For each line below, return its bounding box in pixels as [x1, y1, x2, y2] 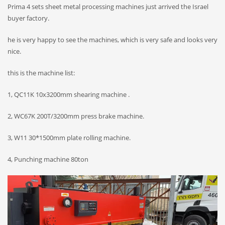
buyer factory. [8, 14, 49, 23]
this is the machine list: [8, 68, 75, 78]
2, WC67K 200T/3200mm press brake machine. [8, 111, 144, 121]
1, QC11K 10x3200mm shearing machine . [8, 90, 130, 99]
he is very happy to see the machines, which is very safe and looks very [8, 35, 217, 45]
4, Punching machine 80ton [8, 155, 88, 164]
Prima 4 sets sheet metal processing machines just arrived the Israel [8, 2, 208, 12]
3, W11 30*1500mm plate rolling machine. [8, 133, 131, 143]
